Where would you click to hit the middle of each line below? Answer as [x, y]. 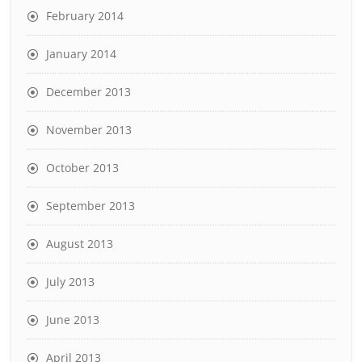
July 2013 [70, 281]
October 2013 [82, 167]
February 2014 [85, 15]
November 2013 [89, 129]
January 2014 [81, 53]
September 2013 [90, 205]
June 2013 [73, 319]
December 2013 [88, 91]
